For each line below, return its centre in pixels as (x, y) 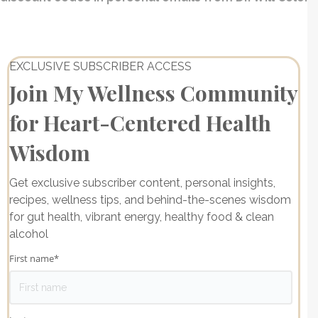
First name (32, 258)
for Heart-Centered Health (140, 122)
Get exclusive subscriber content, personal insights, (142, 182)
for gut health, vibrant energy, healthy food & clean (142, 216)
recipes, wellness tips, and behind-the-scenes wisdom (150, 199)
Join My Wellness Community (153, 93)
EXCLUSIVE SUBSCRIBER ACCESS (100, 66)
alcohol (29, 234)
